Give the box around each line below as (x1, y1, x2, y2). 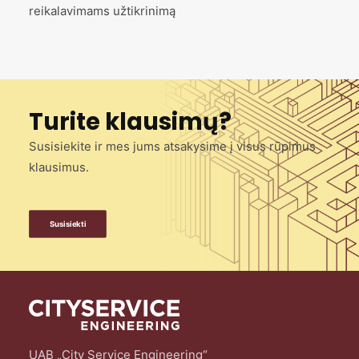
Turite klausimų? (29, 106, 232, 138)
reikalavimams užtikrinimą (29, 3, 175, 18)
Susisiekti (49, 219, 87, 229)
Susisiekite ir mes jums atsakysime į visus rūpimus (29, 139, 316, 154)
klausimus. (29, 159, 89, 175)
